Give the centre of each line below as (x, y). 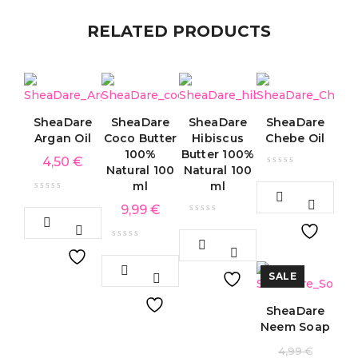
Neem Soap (295, 326)
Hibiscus (218, 138)
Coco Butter (140, 138)
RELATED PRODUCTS (179, 31)
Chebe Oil (295, 138)
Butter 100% (218, 154)
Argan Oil (63, 138)
